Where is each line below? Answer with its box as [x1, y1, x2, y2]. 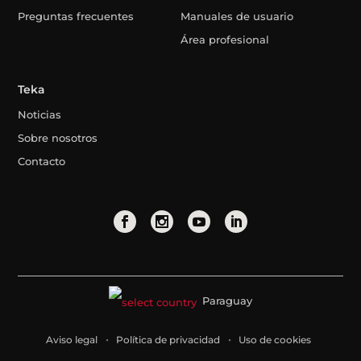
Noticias [18, 108, 62, 122]
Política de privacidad [116, 333, 220, 346]
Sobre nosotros [18, 131, 98, 145]
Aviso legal [46, 333, 98, 346]
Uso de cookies [239, 333, 311, 346]
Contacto [18, 155, 66, 168]
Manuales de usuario [180, 10, 293, 23]
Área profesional [180, 33, 269, 47]
